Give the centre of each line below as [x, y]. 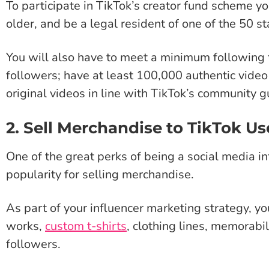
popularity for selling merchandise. [100, 174]
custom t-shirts [86, 226]
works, [26, 226]
